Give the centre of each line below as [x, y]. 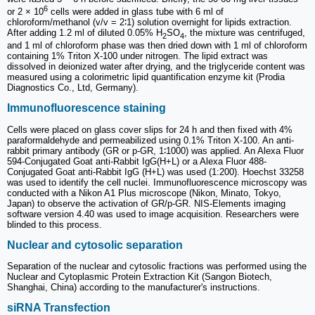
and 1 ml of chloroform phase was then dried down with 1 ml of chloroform [157, 46]
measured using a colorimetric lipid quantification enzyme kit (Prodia [146, 77]
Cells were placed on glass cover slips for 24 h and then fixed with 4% [150, 129]
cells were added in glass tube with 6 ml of [136, 12]
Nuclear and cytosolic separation [95, 245]
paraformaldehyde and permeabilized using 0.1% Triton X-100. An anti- [150, 140]
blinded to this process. [54, 224]
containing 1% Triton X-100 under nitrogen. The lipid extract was [137, 56]
